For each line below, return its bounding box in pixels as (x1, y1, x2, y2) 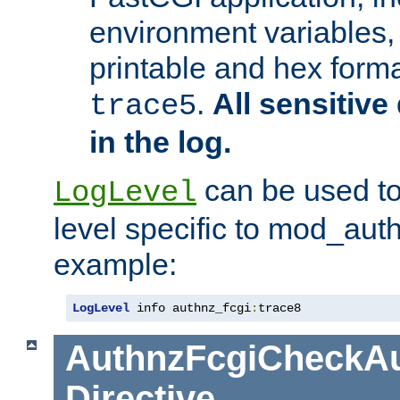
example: (54, 247, 177, 282)
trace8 (258, 301, 301, 316)
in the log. (89, 125, 231, 160)
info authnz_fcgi (129, 301, 251, 316)
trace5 (89, 89, 196, 124)
